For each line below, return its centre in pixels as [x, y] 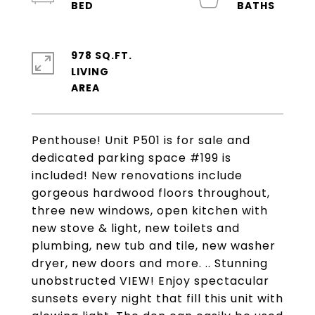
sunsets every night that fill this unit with [157, 298]
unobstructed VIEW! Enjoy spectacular [150, 281]
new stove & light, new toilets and [136, 228]
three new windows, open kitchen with [150, 211]
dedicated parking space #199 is [131, 158]
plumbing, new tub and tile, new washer [154, 246]
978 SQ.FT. [102, 56]
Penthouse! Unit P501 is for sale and [141, 140]
